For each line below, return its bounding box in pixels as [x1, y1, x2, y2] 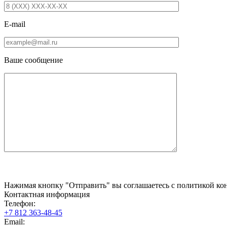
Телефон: [4, 199, 35, 208]
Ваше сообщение [4, 56, 63, 64]
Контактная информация [4, 190, 90, 199]
